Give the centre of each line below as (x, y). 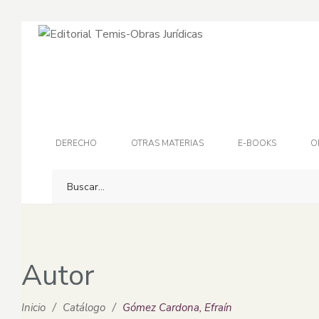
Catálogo (84, 308)
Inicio (33, 308)
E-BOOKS (257, 143)
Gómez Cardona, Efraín (177, 308)
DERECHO (76, 143)
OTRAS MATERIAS (167, 143)
